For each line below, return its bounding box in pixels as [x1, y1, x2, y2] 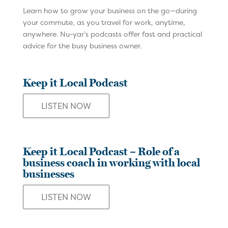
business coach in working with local [22, 156, 200, 169]
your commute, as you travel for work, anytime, [22, 17, 185, 27]
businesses [22, 167, 74, 181]
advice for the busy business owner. [22, 40, 141, 50]
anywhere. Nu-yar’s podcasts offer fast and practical [22, 28, 202, 39]
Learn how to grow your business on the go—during [22, 5, 197, 15]
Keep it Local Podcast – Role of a [22, 145, 180, 158]
